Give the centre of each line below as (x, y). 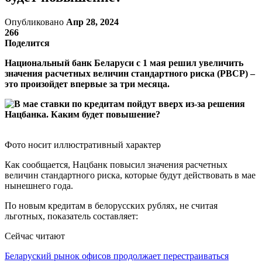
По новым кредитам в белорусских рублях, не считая (111, 205)
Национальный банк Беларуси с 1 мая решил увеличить (124, 63)
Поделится (27, 43)
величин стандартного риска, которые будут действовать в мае (130, 175)
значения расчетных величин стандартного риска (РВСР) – (130, 73)
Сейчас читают (35, 236)
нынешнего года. (39, 185)
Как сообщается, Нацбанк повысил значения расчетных (116, 164)
